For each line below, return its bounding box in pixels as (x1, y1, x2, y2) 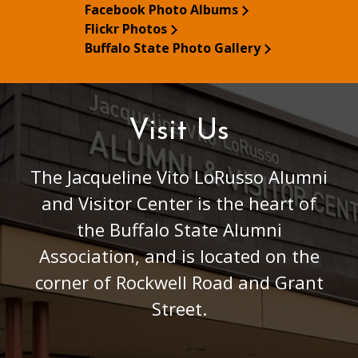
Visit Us (129, 117, 229, 146)
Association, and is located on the (38, 243, 320, 268)
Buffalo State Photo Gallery (84, 38, 261, 57)
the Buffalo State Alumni (76, 217, 282, 241)
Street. (151, 296, 207, 320)
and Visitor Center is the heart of (42, 190, 316, 215)
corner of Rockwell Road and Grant (34, 269, 324, 294)
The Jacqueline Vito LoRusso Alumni (30, 164, 328, 189)
